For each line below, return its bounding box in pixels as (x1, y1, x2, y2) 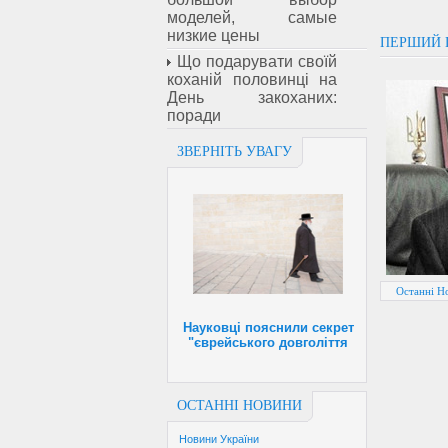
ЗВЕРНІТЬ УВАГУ (177, 144, 292, 159)
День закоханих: (167, 89, 337, 106)
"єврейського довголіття (188, 335, 348, 351)
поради (167, 107, 221, 124)
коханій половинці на (167, 71, 337, 88)
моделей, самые (167, 9, 337, 26)
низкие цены (167, 27, 260, 44)
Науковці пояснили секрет (182, 320, 354, 336)
